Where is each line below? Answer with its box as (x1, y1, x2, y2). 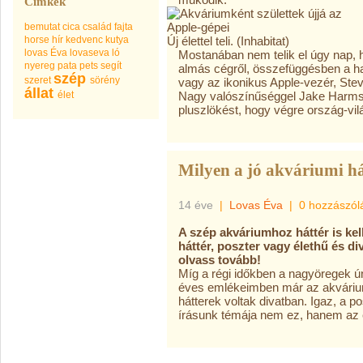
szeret (24, 75, 51, 86)
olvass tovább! (178, 253, 261, 267)
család (83, 21, 112, 32)
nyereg (24, 60, 55, 71)
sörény (90, 75, 120, 86)
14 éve (178, 199, 213, 211)
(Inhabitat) (237, 34, 289, 48)
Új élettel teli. (167, 34, 237, 48)
